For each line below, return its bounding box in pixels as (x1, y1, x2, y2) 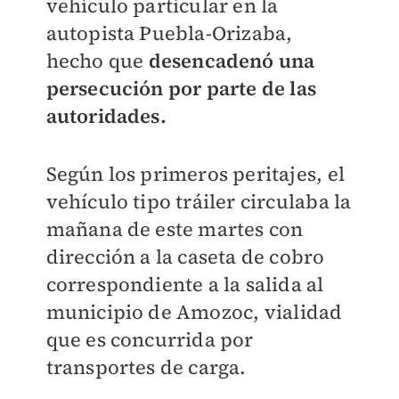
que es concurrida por (45, 326, 254, 353)
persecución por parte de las (45, 75, 317, 102)
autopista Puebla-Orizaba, (45, 20, 293, 46)
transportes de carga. (45, 354, 247, 380)
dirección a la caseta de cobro (45, 243, 325, 270)
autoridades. (45, 102, 167, 129)
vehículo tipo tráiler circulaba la (45, 188, 352, 215)
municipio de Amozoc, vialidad (45, 298, 343, 325)
